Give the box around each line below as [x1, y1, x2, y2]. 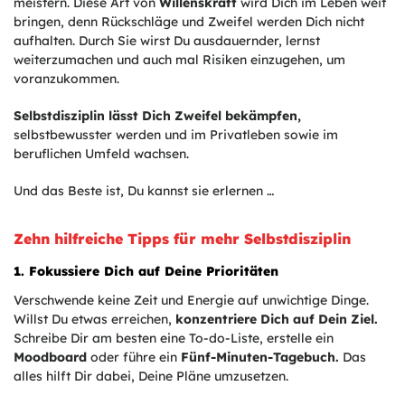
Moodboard [14, 349, 87, 366]
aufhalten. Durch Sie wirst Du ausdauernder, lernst [14, 33, 320, 50]
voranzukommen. [14, 71, 119, 88]
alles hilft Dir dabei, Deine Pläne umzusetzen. [14, 368, 288, 385]
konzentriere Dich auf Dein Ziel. [175, 311, 378, 328]
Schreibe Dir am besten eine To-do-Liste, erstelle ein [14, 330, 334, 347]
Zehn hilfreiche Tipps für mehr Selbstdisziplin [14, 230, 351, 249]
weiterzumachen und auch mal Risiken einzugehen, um [14, 52, 345, 69]
